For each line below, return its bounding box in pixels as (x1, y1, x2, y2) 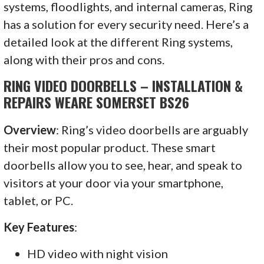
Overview (4, 122, 57, 137)
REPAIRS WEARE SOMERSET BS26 (4, 91, 190, 113)
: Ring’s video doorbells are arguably (56, 122, 249, 137)
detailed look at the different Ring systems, (4, 34, 233, 49)
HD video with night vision (27, 246, 169, 260)
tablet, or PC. (4, 193, 74, 207)
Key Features (4, 219, 75, 234)
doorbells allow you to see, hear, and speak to (4, 157, 243, 172)
